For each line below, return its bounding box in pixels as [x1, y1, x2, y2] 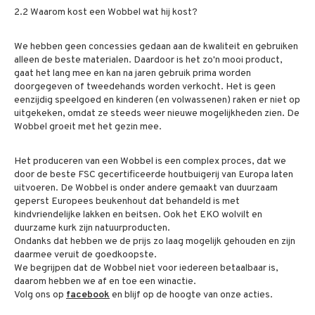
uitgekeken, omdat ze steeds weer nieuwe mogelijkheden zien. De [14, 108, 300, 120]
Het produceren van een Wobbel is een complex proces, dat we [14, 155, 286, 167]
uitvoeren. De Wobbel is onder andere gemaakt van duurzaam [14, 182, 278, 194]
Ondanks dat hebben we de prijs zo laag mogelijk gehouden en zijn [14, 236, 295, 247]
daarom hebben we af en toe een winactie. [14, 276, 196, 288]
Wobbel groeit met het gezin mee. [14, 121, 162, 133]
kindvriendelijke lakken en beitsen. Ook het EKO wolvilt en [14, 209, 262, 221]
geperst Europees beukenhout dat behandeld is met [14, 195, 240, 207]
